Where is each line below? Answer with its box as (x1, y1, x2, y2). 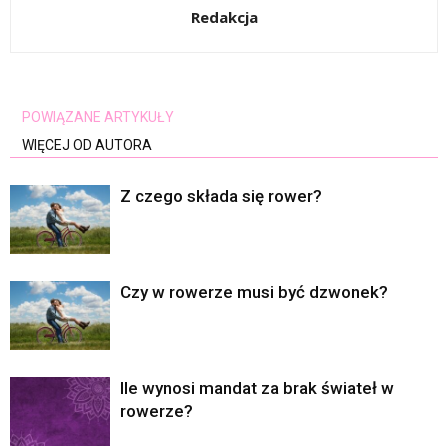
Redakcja (190, 7, 258, 28)
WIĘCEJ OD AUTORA (22, 137, 152, 154)
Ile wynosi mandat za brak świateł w (120, 378, 394, 399)
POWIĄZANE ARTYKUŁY (22, 109, 174, 126)
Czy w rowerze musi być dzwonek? (120, 282, 388, 303)
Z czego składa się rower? (120, 186, 322, 207)
